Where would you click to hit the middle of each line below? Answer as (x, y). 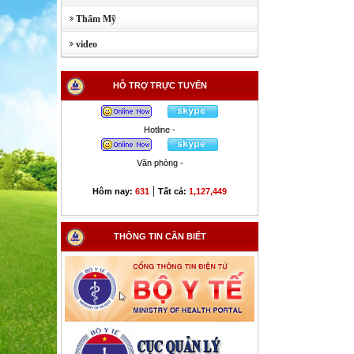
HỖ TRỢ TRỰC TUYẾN (160, 85)
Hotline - (160, 130)
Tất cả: (173, 191)
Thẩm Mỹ (89, 19)
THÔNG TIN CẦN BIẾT (160, 236)
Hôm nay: (114, 191)
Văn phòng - (160, 163)
